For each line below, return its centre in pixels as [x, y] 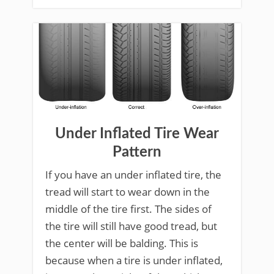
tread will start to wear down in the [128, 191]
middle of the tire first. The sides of [128, 209]
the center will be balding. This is [122, 243]
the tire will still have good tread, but [131, 226]
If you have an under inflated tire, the [133, 174]
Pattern [137, 152]
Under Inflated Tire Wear [137, 134]
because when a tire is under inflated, [134, 260]
